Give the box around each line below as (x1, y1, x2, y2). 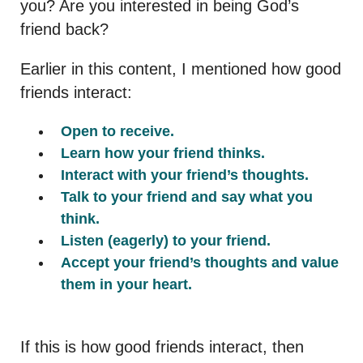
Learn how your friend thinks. (61, 144, 265, 161)
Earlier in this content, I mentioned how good (20, 59, 341, 78)
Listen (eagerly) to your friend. (61, 232, 271, 249)
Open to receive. (61, 122, 174, 139)
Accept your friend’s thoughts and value (61, 254, 339, 271)
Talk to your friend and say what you (61, 188, 313, 205)
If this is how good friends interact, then (20, 337, 304, 356)
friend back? (20, 19, 109, 38)
